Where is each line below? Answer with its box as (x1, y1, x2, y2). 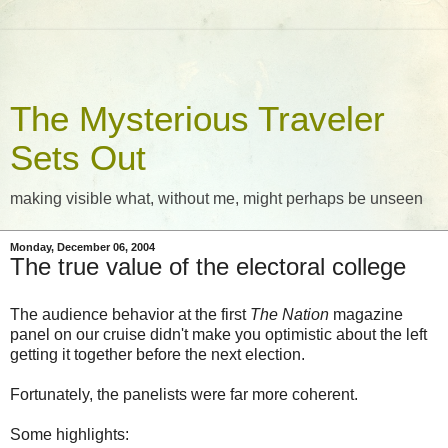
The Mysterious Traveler (10, 100, 385, 138)
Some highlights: (10, 425, 129, 443)
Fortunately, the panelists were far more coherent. (10, 385, 358, 403)
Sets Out (10, 139, 146, 177)
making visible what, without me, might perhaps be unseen (10, 190, 423, 207)
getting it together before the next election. (10, 345, 305, 363)
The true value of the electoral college (10, 253, 406, 280)
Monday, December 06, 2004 (10, 241, 155, 253)
